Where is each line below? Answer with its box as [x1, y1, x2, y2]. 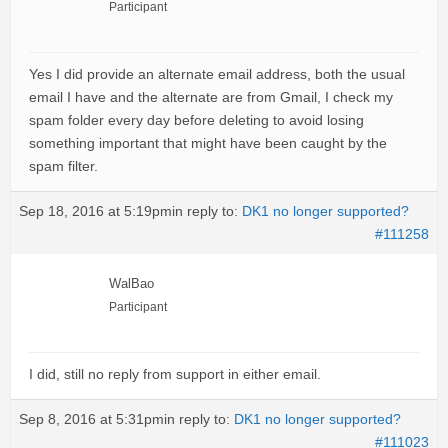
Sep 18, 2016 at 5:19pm [19, 203, 172, 219]
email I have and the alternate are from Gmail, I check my [29, 89, 393, 105]
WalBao [109, 277, 154, 291]
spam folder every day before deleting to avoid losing [29, 112, 364, 128]
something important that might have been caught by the [29, 135, 387, 151]
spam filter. [29, 158, 98, 174]
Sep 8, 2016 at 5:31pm [19, 411, 164, 427]
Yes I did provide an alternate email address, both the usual [29, 66, 405, 82]
